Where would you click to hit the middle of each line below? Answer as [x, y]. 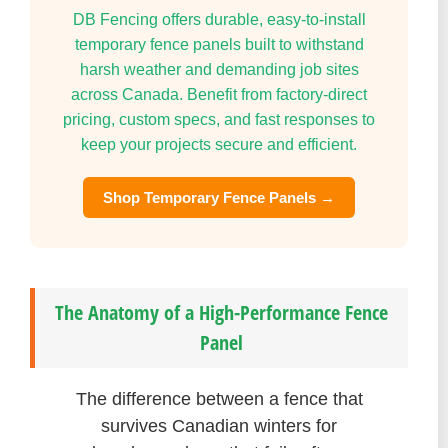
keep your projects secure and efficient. [219, 145]
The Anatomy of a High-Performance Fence [221, 313]
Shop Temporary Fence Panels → [219, 198]
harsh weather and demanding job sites [219, 70]
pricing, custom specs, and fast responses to [219, 120]
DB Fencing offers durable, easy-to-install [219, 20]
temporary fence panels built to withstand [219, 45]
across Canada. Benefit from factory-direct [219, 95]
